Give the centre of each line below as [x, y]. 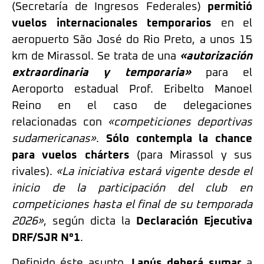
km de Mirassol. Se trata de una [94, 57]
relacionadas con [60, 123]
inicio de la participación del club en [132, 189]
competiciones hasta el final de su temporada [132, 205]
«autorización [216, 57]
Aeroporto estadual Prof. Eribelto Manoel [132, 90]
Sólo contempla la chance [179, 139]
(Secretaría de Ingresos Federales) [110, 7]
